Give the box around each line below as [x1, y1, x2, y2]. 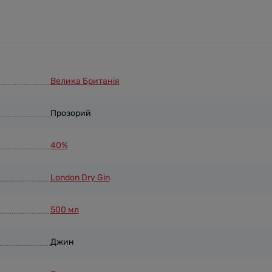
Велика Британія [50, 76, 120, 86]
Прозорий [50, 108, 91, 118]
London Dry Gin [50, 172, 110, 183]
